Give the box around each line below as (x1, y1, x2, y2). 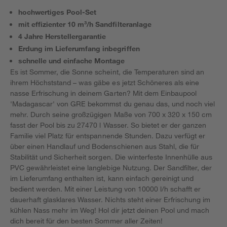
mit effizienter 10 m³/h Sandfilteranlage (18, 20, 152, 28)
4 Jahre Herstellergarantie (18, 32, 106, 41)
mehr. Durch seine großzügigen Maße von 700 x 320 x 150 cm (10, 110, 212, 119)
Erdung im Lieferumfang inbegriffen (18, 44, 140, 53)
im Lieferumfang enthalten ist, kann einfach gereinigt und (10, 174, 194, 182)
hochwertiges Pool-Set (18, 8, 97, 16)
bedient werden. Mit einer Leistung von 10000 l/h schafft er (10, 184, 201, 193)
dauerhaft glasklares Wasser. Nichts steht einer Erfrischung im (10, 195, 211, 204)
